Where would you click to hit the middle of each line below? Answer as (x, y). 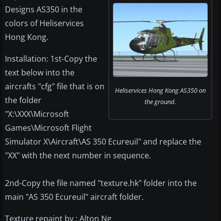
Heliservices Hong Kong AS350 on (160, 91)
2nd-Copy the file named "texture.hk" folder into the (101, 183)
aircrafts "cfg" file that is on (55, 87)
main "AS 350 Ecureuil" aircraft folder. (74, 197)
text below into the (40, 73)
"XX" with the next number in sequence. (78, 156)
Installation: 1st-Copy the (51, 59)
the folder (23, 100)
